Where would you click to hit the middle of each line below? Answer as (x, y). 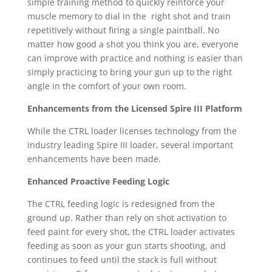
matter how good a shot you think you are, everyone (133, 44)
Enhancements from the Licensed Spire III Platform (134, 109)
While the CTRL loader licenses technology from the (132, 131)
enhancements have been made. (94, 159)
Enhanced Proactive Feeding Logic (98, 182)
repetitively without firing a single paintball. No (123, 30)
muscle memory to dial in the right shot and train (129, 16)
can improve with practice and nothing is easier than (135, 58)
